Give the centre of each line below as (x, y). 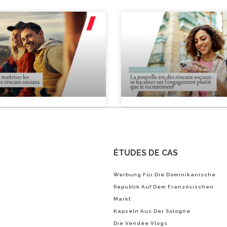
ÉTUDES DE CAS (146, 153)
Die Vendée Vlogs (141, 223)
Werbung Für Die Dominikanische (165, 175)
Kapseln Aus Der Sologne (152, 211)
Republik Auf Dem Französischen (164, 187)
